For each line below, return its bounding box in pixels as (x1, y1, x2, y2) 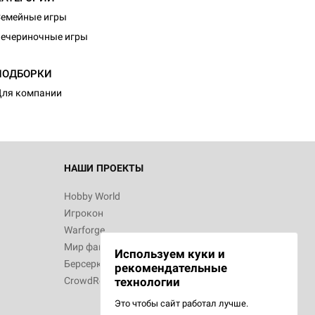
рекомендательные (115, 261, 227, 275)
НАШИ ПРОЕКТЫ (64, 162, 143, 174)
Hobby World (64, 191, 120, 202)
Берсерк (64, 258, 102, 269)
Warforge (64, 224, 105, 236)
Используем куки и (115, 247, 225, 261)
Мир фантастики (64, 241, 141, 252)
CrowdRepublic (64, 275, 130, 286)
